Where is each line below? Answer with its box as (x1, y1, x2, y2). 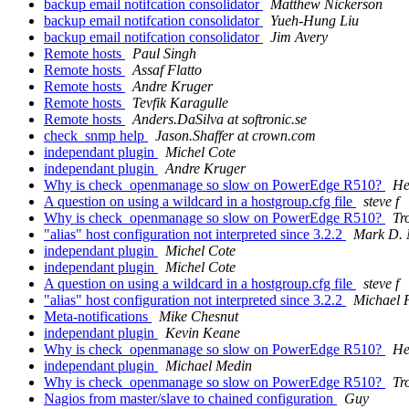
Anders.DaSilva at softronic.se (132, 111, 307, 128)
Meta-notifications (44, 309, 152, 325)
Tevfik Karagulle (132, 95, 228, 111)
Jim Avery (270, 29, 328, 46)
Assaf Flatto (132, 62, 202, 79)
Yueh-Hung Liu (270, 13, 359, 29)
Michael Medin (165, 358, 252, 374)
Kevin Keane (165, 325, 240, 341)
